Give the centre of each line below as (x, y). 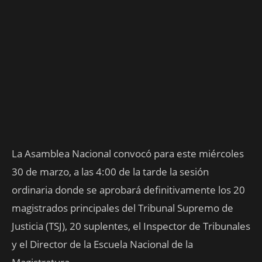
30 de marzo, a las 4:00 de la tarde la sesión (110, 172)
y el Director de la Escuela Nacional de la (102, 244)
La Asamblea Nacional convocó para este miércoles (128, 154)
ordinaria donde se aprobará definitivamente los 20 (128, 190)
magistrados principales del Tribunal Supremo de (123, 208)
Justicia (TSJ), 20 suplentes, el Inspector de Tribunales (131, 226)
